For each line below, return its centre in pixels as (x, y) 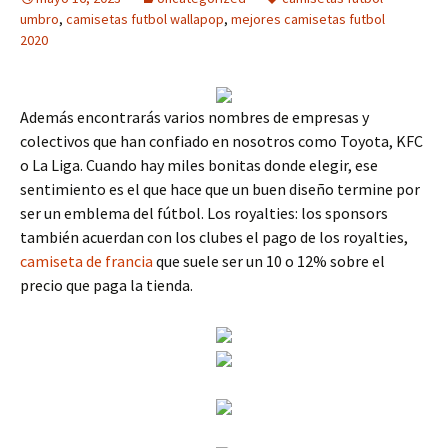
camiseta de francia (86, 261)
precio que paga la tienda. (106, 285)
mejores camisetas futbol (308, 19)
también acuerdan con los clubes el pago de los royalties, (214, 237)
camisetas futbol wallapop (145, 19)
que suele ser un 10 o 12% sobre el (269, 261)
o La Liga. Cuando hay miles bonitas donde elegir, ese (199, 165)
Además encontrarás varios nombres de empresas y (194, 117)
